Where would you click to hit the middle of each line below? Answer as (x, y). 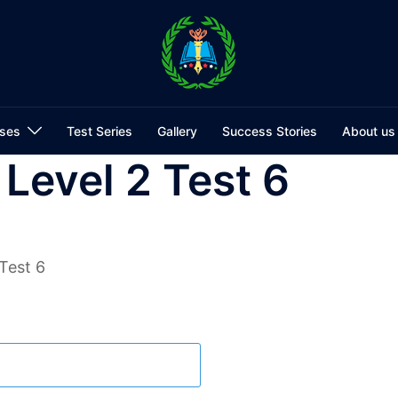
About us (368, 131)
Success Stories (269, 131)
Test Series (99, 131)
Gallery (177, 131)
